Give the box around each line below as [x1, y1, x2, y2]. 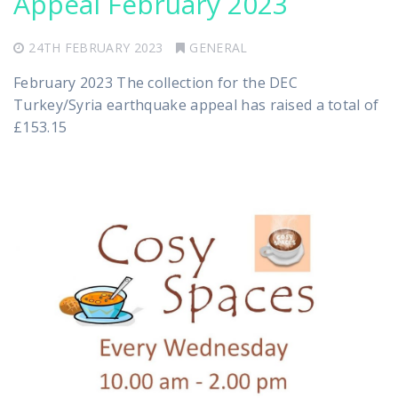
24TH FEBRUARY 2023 [28, 38, 163, 56]
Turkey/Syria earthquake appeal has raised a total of [13, 94, 379, 115]
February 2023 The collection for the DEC [13, 72, 298, 92]
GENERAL [189, 38, 248, 56]
